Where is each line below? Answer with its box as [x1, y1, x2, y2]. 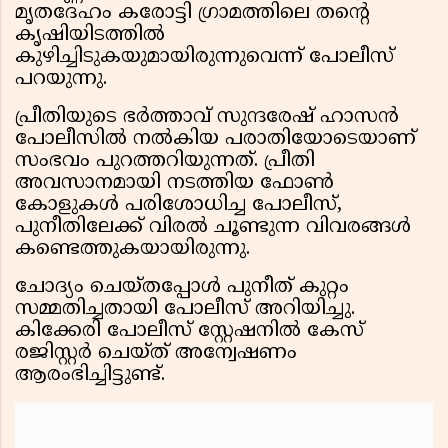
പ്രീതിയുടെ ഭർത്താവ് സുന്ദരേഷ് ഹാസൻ [15, 105, 399, 131]
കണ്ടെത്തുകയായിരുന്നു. [15, 237, 250, 263]
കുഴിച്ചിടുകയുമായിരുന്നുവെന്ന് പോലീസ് [15, 45, 394, 71]
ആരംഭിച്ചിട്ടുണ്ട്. [15, 363, 165, 389]
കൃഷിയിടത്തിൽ [15, 23, 165, 49]
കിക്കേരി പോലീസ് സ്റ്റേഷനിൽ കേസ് [15, 319, 364, 345]
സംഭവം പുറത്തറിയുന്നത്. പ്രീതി [15, 149, 315, 175]
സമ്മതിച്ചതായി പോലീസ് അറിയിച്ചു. [15, 297, 355, 323]
